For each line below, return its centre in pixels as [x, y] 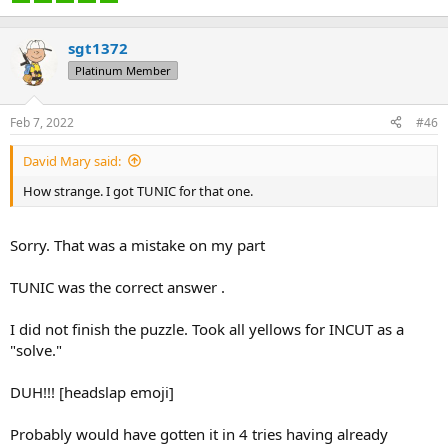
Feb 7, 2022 [42, 122]
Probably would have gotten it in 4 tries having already [199, 434]
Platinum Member [123, 70]
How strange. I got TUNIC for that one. [138, 190]
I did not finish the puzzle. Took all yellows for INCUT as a [207, 329]
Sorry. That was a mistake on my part [137, 245]
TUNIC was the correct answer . [117, 287]
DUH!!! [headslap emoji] [92, 392]
